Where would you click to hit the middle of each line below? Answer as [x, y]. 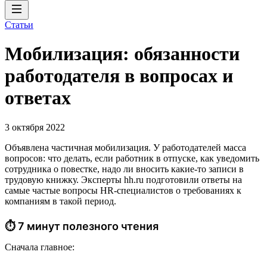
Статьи [19, 25]
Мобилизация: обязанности [122, 54]
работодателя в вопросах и [119, 76]
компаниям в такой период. [60, 201]
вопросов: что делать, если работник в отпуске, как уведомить [132, 158]
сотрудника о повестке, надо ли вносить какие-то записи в [124, 169]
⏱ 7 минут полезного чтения [82, 226]
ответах [38, 98]
